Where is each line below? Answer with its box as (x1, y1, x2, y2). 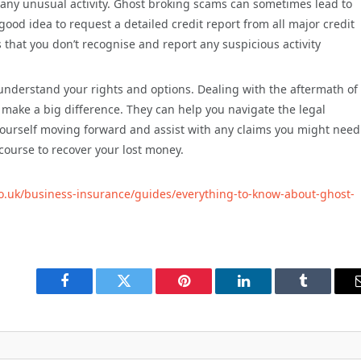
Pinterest (182, 285, 234, 301)
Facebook (63, 285, 120, 301)
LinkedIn (242, 285, 296, 301)
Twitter (122, 285, 165, 301)
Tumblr (301, 285, 345, 301)
